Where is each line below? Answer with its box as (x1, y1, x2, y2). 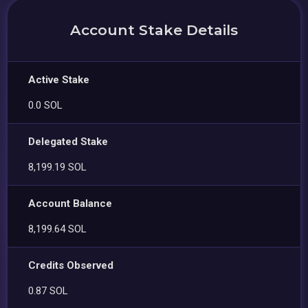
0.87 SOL (28, 284, 69, 297)
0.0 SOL (28, 98, 63, 111)
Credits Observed (28, 258, 114, 272)
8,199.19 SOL (28, 160, 87, 173)
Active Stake (28, 73, 90, 86)
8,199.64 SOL (28, 222, 87, 235)
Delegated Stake (28, 135, 109, 148)
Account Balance (28, 197, 113, 210)
